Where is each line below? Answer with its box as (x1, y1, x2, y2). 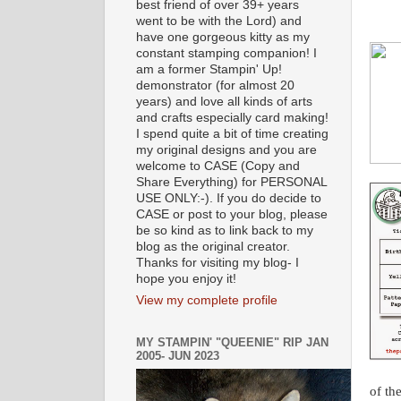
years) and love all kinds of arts (136, 94, 312, 108)
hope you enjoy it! (136, 271, 236, 286)
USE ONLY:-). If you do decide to (136, 191, 321, 205)
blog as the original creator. (136, 239, 290, 253)
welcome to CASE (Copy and (136, 158, 300, 173)
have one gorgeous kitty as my (136, 30, 310, 44)
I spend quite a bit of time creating (136, 126, 328, 141)
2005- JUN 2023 (136, 349, 219, 363)
